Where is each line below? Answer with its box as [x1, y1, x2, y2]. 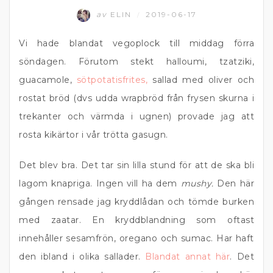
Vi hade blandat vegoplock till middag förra [19, 38, 254, 49]
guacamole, [19, 74, 77, 85]
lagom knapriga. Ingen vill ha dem [19, 178, 181, 189]
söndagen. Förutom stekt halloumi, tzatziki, [19, 56, 254, 67]
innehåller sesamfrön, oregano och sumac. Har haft [19, 233, 254, 244]
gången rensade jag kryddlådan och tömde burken [19, 196, 254, 207]
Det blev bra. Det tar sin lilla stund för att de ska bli [19, 160, 254, 171]
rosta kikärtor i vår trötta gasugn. [19, 129, 168, 140]
